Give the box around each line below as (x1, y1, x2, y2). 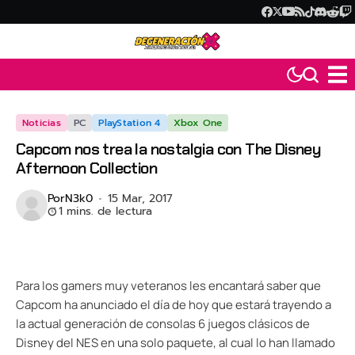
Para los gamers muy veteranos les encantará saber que (16, 277, 321, 295)
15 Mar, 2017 (107, 190, 173, 208)
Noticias (22, 116, 61, 131)
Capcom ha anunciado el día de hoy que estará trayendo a (16, 296, 331, 314)
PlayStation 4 (98, 116, 161, 131)
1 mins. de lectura (59, 203, 152, 220)
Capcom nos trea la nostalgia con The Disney (16, 139, 322, 160)
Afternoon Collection (16, 158, 157, 179)
